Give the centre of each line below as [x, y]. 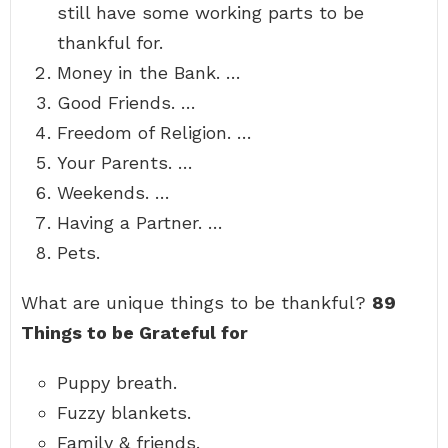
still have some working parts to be [210, 12]
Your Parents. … [125, 162]
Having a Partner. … [140, 222]
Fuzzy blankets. [124, 412]
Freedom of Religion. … [154, 132]
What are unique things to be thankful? [196, 302]
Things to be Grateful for [134, 332]
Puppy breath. [117, 382]
